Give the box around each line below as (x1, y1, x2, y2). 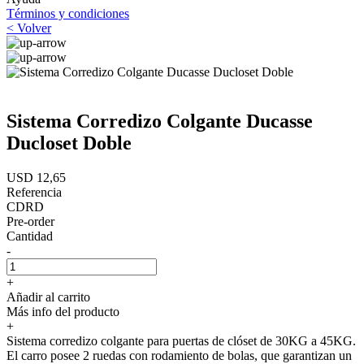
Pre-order (6, 214, 54, 228)
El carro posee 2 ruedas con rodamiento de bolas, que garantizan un (6, 348, 352, 362)
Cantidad (6, 228, 53, 243)
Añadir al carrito (6, 289, 90, 304)
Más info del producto (6, 304, 119, 318)
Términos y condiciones (6, 6, 129, 20)
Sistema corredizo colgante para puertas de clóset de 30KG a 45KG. (6, 333, 356, 348)
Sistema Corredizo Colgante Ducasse (6, 110, 313, 132)
